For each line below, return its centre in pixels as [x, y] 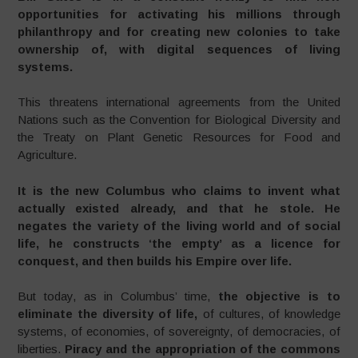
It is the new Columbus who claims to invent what [179, 190]
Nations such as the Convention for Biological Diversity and [179, 119]
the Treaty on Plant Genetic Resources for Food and [179, 137]
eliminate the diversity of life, [110, 314]
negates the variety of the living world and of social [179, 225]
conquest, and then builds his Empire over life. [155, 261]
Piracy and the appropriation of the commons [203, 349]
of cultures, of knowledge [271, 314]
